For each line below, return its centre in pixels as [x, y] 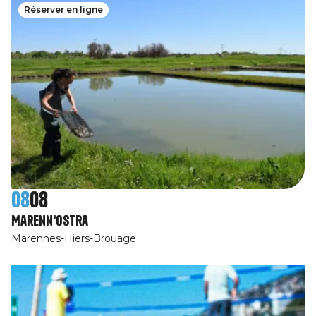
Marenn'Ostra [50, 220]
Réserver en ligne [63, 10]
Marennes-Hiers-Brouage [74, 238]
